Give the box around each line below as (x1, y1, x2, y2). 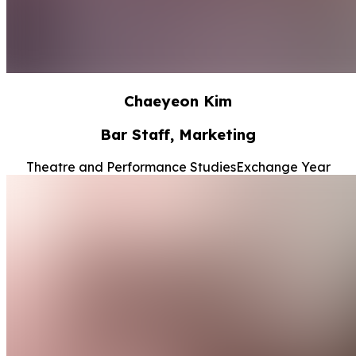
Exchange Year (235, 159, 331, 176)
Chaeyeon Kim (124, 91, 232, 110)
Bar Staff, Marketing (100, 125, 256, 145)
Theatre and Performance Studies (25, 159, 236, 176)
